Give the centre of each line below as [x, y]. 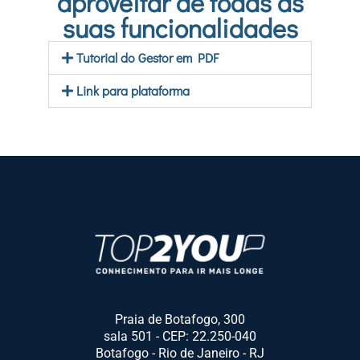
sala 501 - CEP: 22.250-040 [180, 337]
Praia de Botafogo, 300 [180, 320]
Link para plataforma [133, 90]
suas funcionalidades [180, 28]
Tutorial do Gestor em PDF [148, 57]
